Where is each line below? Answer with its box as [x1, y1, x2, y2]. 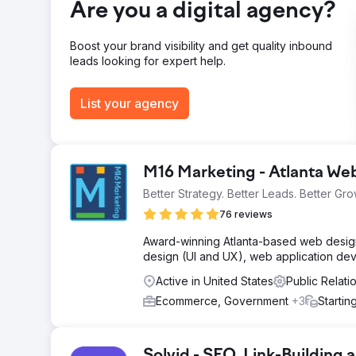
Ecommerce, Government [156, 294, 292, 308]
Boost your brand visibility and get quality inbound [70, 39, 332, 52]
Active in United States [156, 274, 273, 288]
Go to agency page [80, 45, 195, 61]
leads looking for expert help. [70, 54, 226, 68]
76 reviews [219, 208, 273, 220]
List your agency [80, 95, 179, 111]
